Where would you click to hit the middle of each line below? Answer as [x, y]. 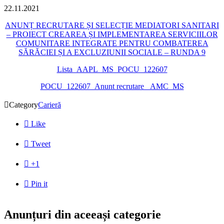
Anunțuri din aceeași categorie [82, 215]
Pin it [39, 184]
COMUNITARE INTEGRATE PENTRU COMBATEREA [112, 43]
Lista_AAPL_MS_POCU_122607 [112, 69]
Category [23, 105]
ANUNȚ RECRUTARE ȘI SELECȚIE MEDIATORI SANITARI [112, 25]
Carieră [49, 105]
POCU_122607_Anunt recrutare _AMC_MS [112, 86]
